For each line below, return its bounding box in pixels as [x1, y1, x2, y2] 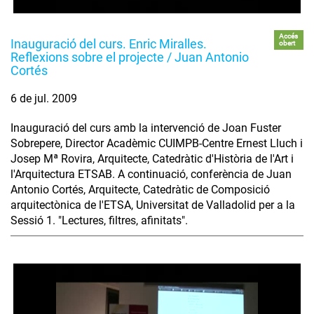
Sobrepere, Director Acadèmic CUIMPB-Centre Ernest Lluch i [11, 136, 303, 150]
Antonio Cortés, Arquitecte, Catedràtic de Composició [11, 182, 270, 196]
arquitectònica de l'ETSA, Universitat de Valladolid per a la [11, 198, 295, 212]
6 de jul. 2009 [11, 91, 77, 105]
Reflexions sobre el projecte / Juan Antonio [11, 49, 249, 64]
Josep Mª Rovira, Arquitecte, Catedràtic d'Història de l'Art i [11, 151, 294, 165]
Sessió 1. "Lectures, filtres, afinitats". [11, 213, 188, 227]
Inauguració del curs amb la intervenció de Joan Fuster [11, 121, 281, 135]
